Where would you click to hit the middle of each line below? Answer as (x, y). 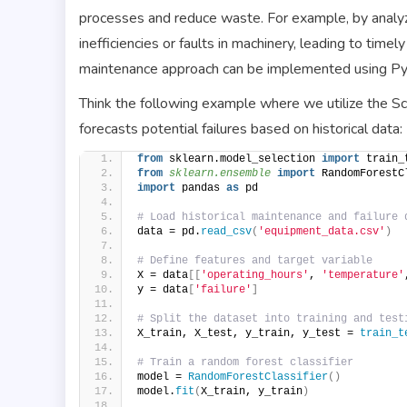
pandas (201, 188)
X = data (163, 275)
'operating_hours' (255, 275)
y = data (163, 289)
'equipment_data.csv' (322, 231)
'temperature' (363, 275)
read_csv (226, 231)
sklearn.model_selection (242, 159)
